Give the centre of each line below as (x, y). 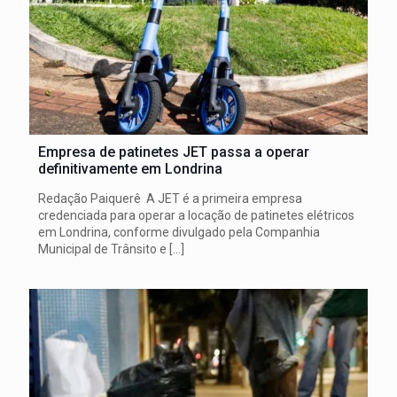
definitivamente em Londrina (130, 169)
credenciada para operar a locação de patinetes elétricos (196, 215)
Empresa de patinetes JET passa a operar (174, 152)
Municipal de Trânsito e (102, 249)
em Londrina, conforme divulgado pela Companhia (179, 232)
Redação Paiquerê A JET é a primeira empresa (170, 198)
